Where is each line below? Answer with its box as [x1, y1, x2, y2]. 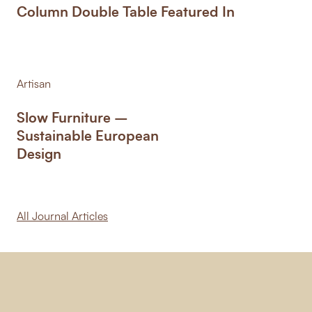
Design [17, 143, 61, 162]
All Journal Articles [17, 209, 108, 222]
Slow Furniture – [17, 107, 128, 126]
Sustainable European [17, 125, 159, 144]
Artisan [17, 77, 51, 90]
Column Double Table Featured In [17, 1, 235, 20]
